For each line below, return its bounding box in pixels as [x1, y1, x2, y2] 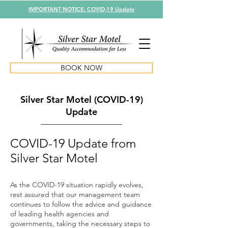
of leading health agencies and [10, 209, 109, 218]
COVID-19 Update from [10, 136, 136, 151]
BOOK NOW [61, 63, 102, 72]
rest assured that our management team [10, 190, 140, 199]
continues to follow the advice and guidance [10, 199, 152, 209]
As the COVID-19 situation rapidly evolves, [10, 180, 144, 189]
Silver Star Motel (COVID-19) [20, 94, 143, 105]
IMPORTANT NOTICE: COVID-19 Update [28, 6, 134, 13]
